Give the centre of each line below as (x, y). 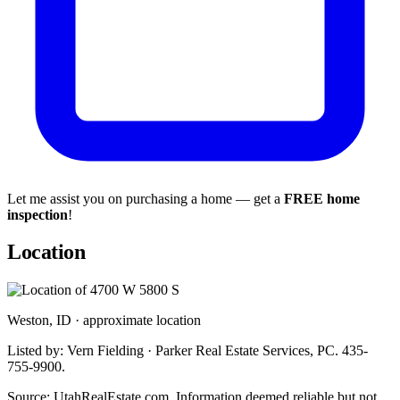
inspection (37, 214)
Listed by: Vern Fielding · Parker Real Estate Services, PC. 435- (187, 351)
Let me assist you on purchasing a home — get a (146, 198)
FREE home (322, 198)
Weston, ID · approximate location (104, 321)
